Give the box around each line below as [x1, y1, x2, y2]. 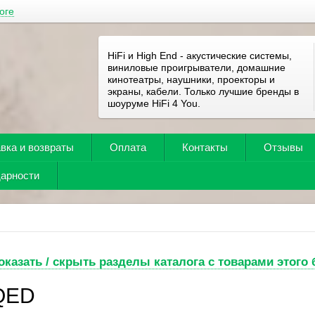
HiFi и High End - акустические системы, [108, 50, 292, 61]
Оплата [110, 141, 146, 153]
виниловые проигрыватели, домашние [108, 62, 285, 73]
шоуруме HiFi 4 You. [108, 98, 200, 109]
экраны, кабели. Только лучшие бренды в [108, 86, 299, 97]
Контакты [182, 141, 228, 153]
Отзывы [264, 141, 303, 153]
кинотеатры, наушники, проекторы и [108, 74, 275, 85]
